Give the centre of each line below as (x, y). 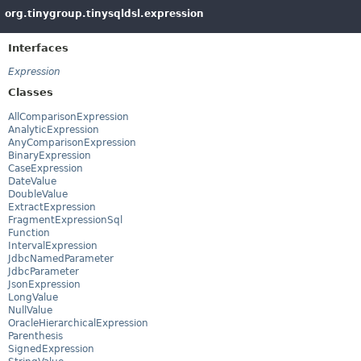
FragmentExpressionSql (65, 220)
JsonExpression (44, 284)
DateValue (32, 181)
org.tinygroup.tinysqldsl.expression (104, 13)
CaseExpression (46, 168)
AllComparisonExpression (68, 116)
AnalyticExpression (54, 129)
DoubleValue (38, 194)
